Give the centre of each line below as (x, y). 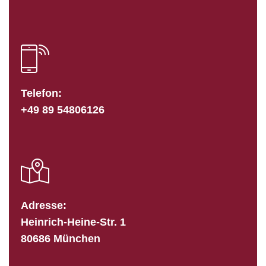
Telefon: (41, 94)
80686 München (61, 239)
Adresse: (44, 206)
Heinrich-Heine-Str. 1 (73, 222)
